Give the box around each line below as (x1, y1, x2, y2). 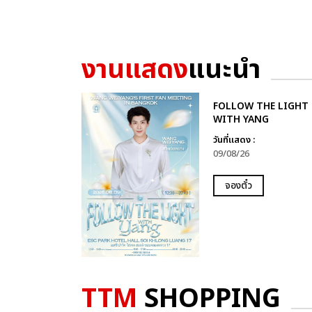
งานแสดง (81, 50, 188, 90)
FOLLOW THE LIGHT (212, 99, 309, 114)
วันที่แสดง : (212, 133, 255, 147)
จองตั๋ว (224, 178, 252, 193)
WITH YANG (212, 112, 269, 127)
